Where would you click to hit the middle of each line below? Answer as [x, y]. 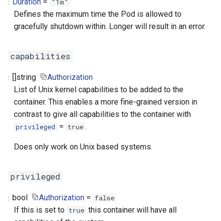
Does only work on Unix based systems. [83, 147]
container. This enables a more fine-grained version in [106, 102]
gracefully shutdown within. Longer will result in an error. [110, 26]
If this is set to [40, 210]
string [27, 77]
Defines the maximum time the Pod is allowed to [98, 14]
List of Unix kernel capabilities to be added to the [99, 90]
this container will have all [131, 210]
